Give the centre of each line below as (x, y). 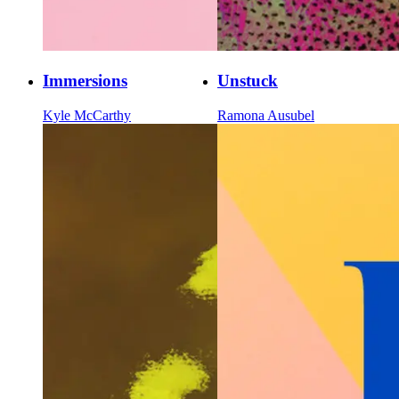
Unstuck (248, 80)
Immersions (85, 80)
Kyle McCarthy (87, 115)
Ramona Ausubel (266, 115)
